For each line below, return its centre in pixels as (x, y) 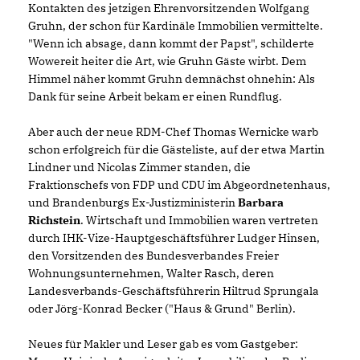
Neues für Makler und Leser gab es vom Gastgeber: (163, 344)
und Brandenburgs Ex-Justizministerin (133, 202)
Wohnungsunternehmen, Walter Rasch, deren (151, 273)
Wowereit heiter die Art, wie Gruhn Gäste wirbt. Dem (167, 61)
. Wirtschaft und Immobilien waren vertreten (199, 220)
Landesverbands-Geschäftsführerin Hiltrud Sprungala (174, 291)
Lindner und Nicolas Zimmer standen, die (139, 167)
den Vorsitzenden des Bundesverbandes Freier (153, 256)
